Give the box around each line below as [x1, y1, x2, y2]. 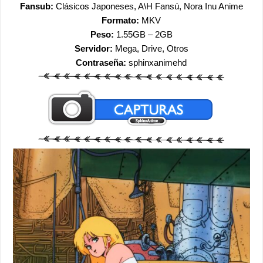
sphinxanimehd [129, 57, 187, 68]
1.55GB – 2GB [113, 29, 173, 39]
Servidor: [74, 43, 113, 53]
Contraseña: [76, 57, 129, 68]
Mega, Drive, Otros [112, 43, 188, 53]
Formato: [102, 15, 140, 25]
